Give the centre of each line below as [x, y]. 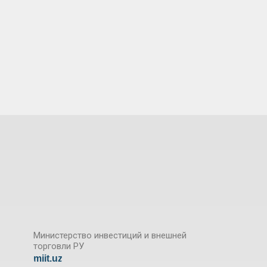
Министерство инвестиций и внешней [110, 236]
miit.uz [48, 258]
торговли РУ [59, 246]
